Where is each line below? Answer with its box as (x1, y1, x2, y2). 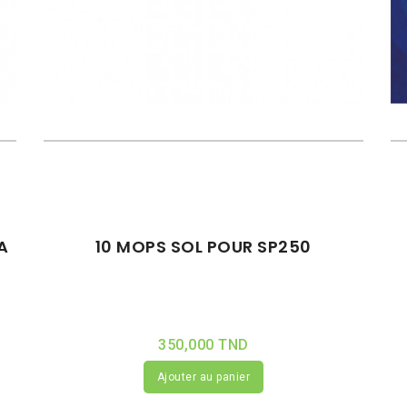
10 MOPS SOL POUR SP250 (94, 234, 312, 258)
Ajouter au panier (156, 370, 251, 383)
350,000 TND (158, 335, 249, 353)
